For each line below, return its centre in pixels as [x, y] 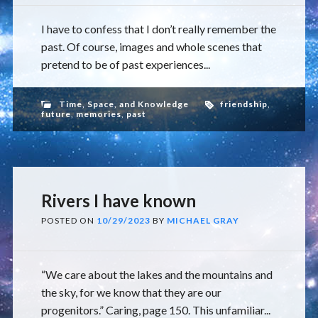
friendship [243, 104]
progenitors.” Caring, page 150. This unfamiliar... [155, 310]
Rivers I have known [118, 201]
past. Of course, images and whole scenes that [151, 46]
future [56, 114]
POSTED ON [68, 220]
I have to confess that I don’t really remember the [158, 29]
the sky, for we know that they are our [131, 292]
